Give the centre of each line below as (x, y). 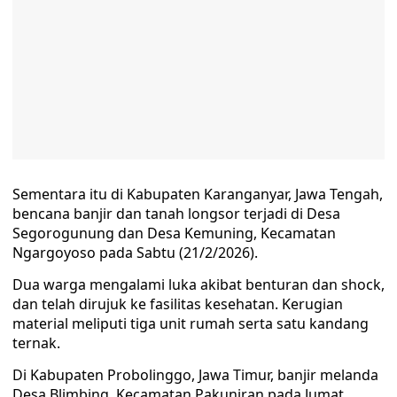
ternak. (36, 343)
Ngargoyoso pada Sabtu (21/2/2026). (135, 253)
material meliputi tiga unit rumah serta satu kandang (191, 323)
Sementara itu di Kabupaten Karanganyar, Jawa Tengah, (198, 194)
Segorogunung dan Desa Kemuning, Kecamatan (174, 233)
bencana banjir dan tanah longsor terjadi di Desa (176, 214)
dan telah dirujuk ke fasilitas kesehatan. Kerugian (178, 304)
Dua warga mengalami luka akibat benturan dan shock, (198, 284)
